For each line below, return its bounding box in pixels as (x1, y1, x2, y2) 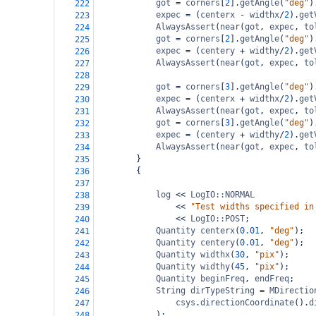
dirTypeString (190, 286, 255, 296)
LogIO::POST (190, 214, 245, 224)
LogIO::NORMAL (190, 190, 255, 200)
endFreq (255, 274, 289, 284)
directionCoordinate (200, 298, 294, 308)
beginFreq (200, 274, 245, 284)
